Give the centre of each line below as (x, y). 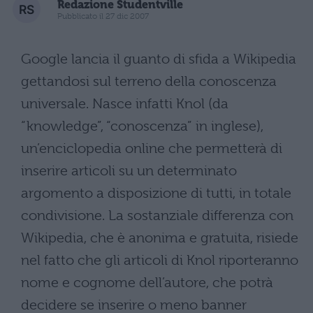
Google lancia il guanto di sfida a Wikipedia (159, 59)
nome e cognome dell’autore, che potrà (147, 283)
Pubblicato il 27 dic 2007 (103, 16)
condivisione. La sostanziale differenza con (157, 216)
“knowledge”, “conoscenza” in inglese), (142, 126)
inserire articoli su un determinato (129, 171)
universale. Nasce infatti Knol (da (125, 104)
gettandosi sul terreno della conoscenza (149, 81)
